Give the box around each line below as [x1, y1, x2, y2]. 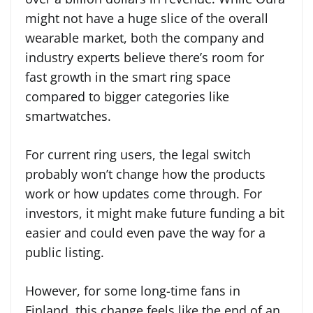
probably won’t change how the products [25, 165, 265, 182]
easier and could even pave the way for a [25, 224, 265, 241]
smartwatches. [25, 107, 111, 124]
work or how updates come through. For [25, 184, 262, 202]
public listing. [25, 243, 104, 261]
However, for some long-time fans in [25, 282, 240, 299]
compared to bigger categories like [25, 87, 229, 105]
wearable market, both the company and [25, 29, 264, 46]
